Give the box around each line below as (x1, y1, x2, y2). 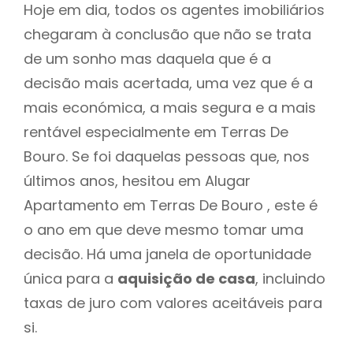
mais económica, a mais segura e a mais (24, 97, 316, 117)
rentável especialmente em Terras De (24, 121, 288, 142)
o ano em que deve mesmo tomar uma (24, 219, 303, 240)
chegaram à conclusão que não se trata (24, 24, 311, 44)
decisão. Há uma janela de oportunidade (24, 243, 311, 264)
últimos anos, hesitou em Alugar (24, 170, 251, 191)
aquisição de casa (117, 268, 255, 288)
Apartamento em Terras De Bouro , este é (24, 195, 318, 215)
